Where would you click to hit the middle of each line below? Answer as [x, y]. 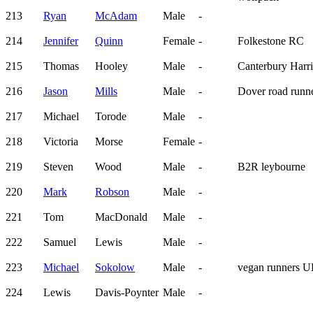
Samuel [60, 242]
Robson [112, 192]
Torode [111, 117]
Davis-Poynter [127, 293]
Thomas [61, 66]
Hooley [111, 66]
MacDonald [121, 217]
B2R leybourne [271, 167]
